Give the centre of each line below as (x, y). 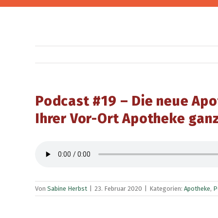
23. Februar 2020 (118, 189)
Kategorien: (167, 189)
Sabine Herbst (67, 189)
